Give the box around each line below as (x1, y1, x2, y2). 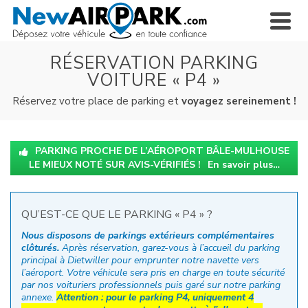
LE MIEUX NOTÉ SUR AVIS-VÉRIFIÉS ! (28, 158, 201, 171)
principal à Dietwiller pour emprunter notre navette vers (21, 254, 259, 267)
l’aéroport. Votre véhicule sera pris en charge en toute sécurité (21, 266, 285, 279)
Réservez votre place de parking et (12, 94, 181, 108)
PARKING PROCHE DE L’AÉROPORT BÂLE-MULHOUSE (34, 144, 289, 157)
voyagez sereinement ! (181, 94, 296, 108)
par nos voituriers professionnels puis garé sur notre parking (21, 278, 280, 291)
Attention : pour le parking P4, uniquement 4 (56, 291, 254, 304)
